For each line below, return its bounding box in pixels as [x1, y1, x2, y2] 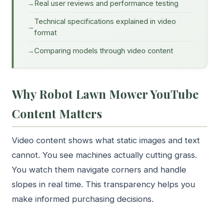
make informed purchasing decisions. [12, 194, 153, 204]
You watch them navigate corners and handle [12, 165, 186, 175]
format [34, 28, 57, 37]
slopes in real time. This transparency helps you [12, 179, 195, 190]
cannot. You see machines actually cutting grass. [12, 150, 197, 160]
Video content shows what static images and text [12, 135, 200, 146]
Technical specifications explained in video [34, 17, 176, 26]
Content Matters [12, 105, 102, 121]
